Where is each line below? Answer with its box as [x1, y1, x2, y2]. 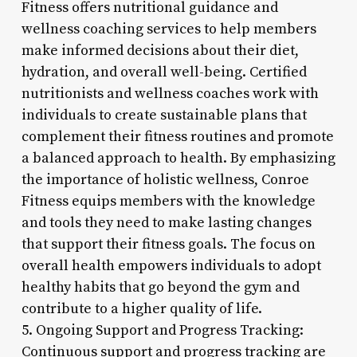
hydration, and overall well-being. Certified [21, 62, 307, 81]
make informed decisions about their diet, [21, 41, 299, 60]
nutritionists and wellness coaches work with [21, 84, 319, 103]
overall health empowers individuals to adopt [21, 256, 321, 275]
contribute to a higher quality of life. [21, 299, 262, 318]
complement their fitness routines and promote [21, 127, 334, 146]
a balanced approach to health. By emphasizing [21, 148, 335, 167]
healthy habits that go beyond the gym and [21, 277, 300, 296]
